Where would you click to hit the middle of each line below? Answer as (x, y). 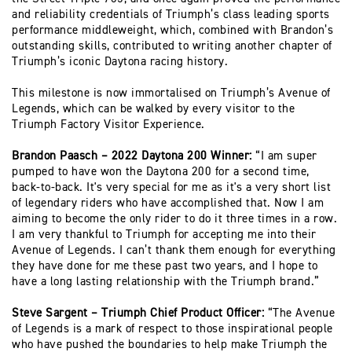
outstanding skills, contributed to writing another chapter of (172, 46)
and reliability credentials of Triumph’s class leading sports (171, 15)
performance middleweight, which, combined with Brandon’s (172, 30)
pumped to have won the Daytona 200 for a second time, (161, 172)
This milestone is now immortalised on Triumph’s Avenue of (171, 93)
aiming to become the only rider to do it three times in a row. (174, 219)
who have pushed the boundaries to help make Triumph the (170, 345)
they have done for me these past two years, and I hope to (165, 266)
